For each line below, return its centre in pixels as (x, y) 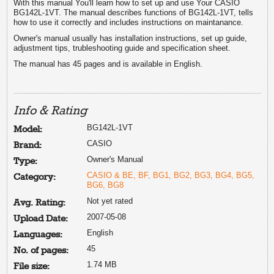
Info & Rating (51, 111)
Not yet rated (110, 201)
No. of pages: (41, 250)
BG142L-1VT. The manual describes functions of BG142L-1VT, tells (134, 12)
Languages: (38, 235)
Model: (28, 129)
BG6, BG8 (106, 185)
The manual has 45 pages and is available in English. (108, 64)
